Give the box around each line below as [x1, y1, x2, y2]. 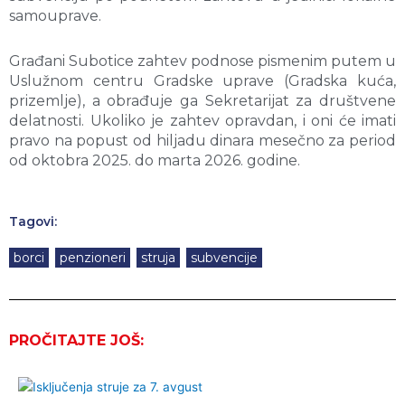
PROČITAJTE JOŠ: [9, 332, 144, 350]
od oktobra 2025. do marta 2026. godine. [9, 152, 300, 170]
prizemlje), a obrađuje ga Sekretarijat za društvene [9, 92, 396, 110]
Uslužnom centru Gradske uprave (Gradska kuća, [9, 72, 396, 90]
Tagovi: [9, 214, 57, 230]
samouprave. [9, 7, 101, 25]
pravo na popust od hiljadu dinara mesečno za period [9, 132, 396, 150]
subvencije [191, 250, 258, 267]
